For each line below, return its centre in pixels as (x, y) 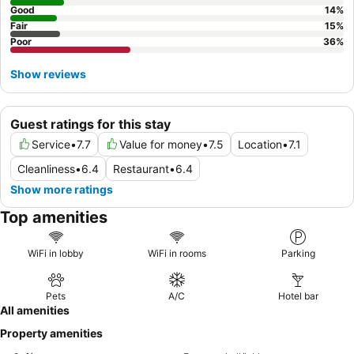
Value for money (161, 144)
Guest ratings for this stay (90, 124)
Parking (298, 253)
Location (260, 144)
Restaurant (141, 168)
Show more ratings (62, 189)
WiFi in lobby (56, 253)
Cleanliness (46, 168)
